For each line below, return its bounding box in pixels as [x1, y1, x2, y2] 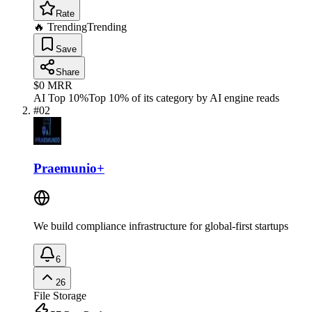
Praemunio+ [33, 160, 104, 175]
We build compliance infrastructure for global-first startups [33, 219, 288, 232]
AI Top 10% [33, 92, 88, 104]
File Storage [33, 289, 86, 302]
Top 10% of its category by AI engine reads [88, 92, 279, 104]
